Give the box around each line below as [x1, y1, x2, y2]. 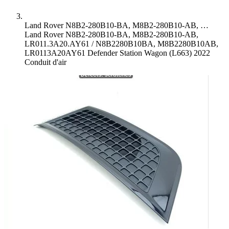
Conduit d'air [25, 58, 66, 66]
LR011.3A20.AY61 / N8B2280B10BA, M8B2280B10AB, [25, 39, 218, 48]
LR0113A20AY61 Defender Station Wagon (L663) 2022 [25, 49, 210, 57]
